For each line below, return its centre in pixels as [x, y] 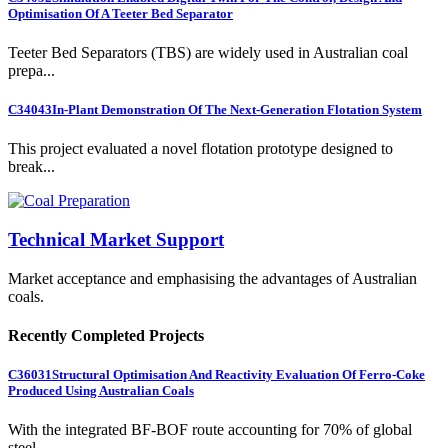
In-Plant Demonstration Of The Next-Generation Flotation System [237, 110]
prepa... [31, 70]
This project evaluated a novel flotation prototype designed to [200, 149]
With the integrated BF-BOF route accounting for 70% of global [210, 430]
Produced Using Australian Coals [101, 391]
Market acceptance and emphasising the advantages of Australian [212, 278]
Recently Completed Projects [106, 335]
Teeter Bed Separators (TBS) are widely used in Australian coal [208, 52]
